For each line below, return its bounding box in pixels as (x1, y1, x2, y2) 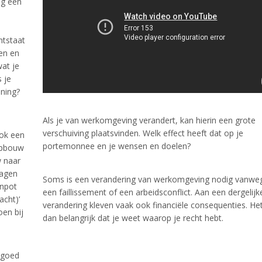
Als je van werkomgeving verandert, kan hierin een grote (43, 114, 256, 126)
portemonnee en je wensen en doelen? (43, 140, 191, 151)
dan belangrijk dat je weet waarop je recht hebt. (43, 212, 223, 223)
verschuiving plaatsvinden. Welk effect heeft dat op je (43, 127, 243, 139)
